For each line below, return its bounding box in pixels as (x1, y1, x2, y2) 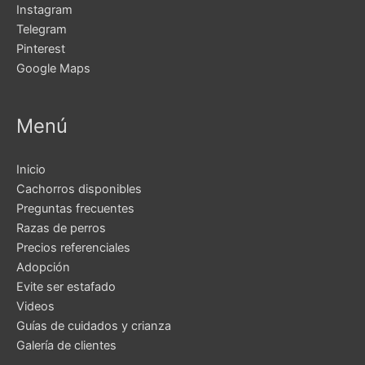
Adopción (16, 259, 70, 275)
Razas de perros (16, 220, 106, 235)
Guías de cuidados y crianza (16, 318, 171, 333)
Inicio (16, 161, 46, 177)
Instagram (16, 2, 73, 18)
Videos (16, 298, 55, 314)
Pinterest (16, 42, 65, 57)
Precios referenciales (16, 240, 130, 255)
